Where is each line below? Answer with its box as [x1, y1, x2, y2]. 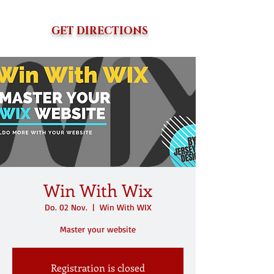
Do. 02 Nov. [44, 202, 87, 212]
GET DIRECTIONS [51, 24, 148, 38]
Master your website [60, 224, 136, 234]
